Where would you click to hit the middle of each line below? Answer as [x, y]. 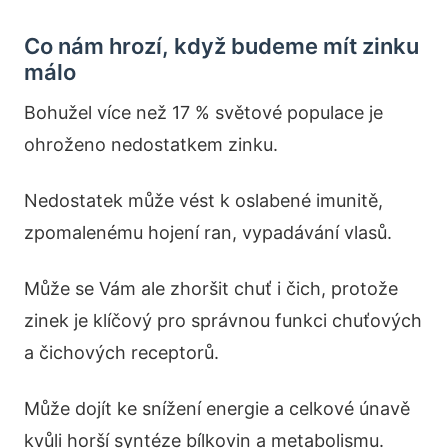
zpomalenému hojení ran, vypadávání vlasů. [208, 232]
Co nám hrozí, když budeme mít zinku [221, 45]
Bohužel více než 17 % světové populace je [203, 112]
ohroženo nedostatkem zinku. [151, 144]
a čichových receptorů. [121, 352]
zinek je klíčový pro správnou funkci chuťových [223, 320]
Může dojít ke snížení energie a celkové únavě [217, 408]
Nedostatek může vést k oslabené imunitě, [203, 200]
